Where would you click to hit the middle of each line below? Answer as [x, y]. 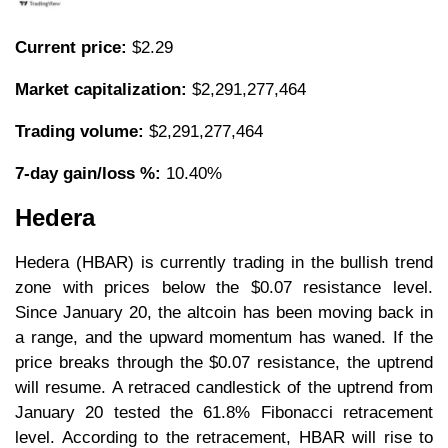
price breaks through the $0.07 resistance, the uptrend [224, 362]
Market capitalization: [101, 89]
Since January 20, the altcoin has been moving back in [224, 312]
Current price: [71, 47]
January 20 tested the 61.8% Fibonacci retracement [224, 412]
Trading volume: [79, 131]
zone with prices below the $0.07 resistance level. [224, 287]
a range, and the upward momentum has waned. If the [224, 337]
